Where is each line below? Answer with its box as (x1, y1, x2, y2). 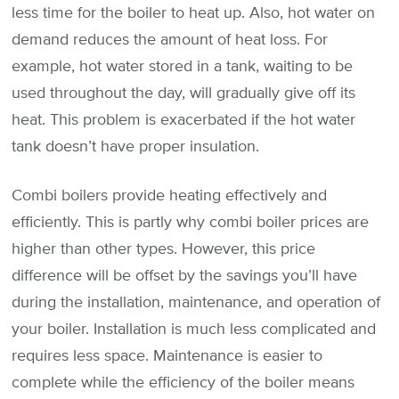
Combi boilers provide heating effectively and (12, 187, 327, 204)
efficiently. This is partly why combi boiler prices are (12, 214, 369, 231)
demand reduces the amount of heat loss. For (12, 31, 328, 48)
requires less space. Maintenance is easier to (12, 347, 322, 364)
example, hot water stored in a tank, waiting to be (12, 58, 353, 75)
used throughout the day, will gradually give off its (12, 85, 355, 102)
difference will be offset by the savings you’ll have (12, 267, 357, 284)
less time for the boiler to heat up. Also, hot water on (12, 4, 375, 21)
